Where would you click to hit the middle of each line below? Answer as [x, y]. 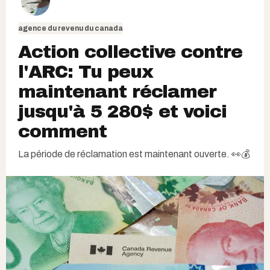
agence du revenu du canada [71, 29]
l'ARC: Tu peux [86, 72]
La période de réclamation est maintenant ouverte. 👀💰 [134, 154]
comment [62, 132]
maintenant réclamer [117, 92]
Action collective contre [130, 52]
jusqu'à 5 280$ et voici [122, 112]
